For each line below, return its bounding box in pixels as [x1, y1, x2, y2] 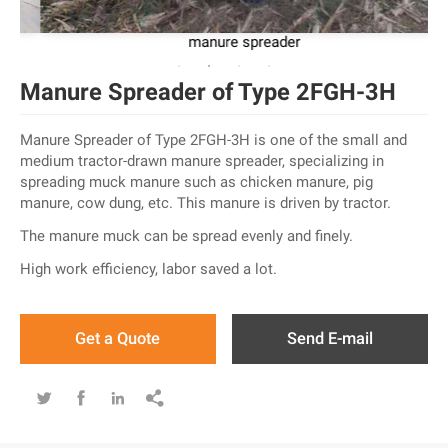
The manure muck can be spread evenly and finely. [20, 226, 353, 245]
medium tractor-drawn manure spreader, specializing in [20, 151, 384, 170]
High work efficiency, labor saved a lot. [20, 259, 277, 278]
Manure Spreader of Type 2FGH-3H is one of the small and [20, 130, 407, 149]
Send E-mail [287, 329, 374, 348]
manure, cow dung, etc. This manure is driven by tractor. [20, 193, 391, 212]
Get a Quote [75, 329, 161, 348]
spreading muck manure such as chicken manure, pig [20, 172, 373, 191]
